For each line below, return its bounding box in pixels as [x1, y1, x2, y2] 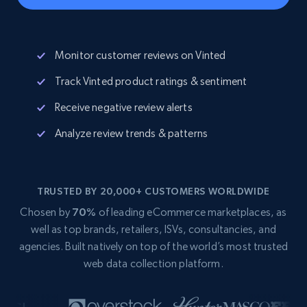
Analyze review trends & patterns [55, 127, 208, 140]
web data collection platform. [84, 257, 223, 270]
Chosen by [20, 206, 73, 219]
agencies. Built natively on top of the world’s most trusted [19, 240, 288, 253]
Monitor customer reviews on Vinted [55, 49, 226, 62]
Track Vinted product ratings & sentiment [55, 75, 247, 88]
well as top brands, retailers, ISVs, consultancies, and [31, 223, 276, 236]
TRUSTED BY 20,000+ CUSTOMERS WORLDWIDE [37, 186, 270, 197]
